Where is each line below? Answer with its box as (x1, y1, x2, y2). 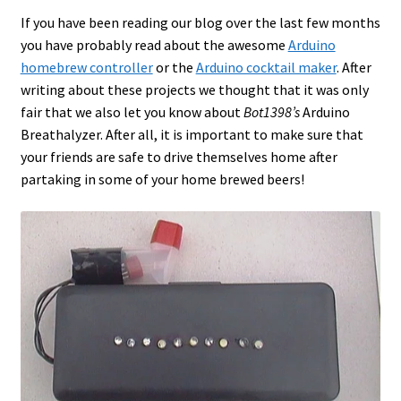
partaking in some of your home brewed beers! (20, 170, 304, 189)
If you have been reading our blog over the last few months (20, 13, 380, 32)
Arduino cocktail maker (195, 58, 337, 77)
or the (152, 58, 196, 77)
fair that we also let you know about (20, 103, 243, 122)
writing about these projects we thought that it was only (20, 81, 369, 99)
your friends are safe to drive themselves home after (20, 148, 337, 166)
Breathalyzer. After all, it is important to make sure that (20, 125, 363, 144)
